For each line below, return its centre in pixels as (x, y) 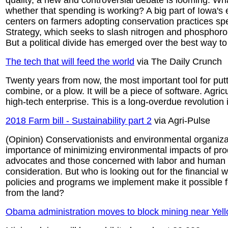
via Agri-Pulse (181, 121)
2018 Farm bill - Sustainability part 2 (79, 121)
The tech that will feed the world (70, 62)
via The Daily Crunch (178, 62)
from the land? (35, 193)
